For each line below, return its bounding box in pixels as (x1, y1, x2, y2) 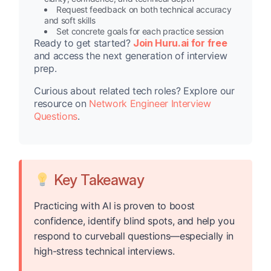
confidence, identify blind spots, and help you (34, 215, 235, 227)
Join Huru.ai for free (132, 37, 227, 50)
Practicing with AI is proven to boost (34, 200, 195, 212)
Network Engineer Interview (89, 97, 211, 110)
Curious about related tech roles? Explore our (34, 85, 235, 97)
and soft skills (44, 15, 96, 26)
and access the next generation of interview (34, 50, 227, 62)
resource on (34, 97, 90, 110)
